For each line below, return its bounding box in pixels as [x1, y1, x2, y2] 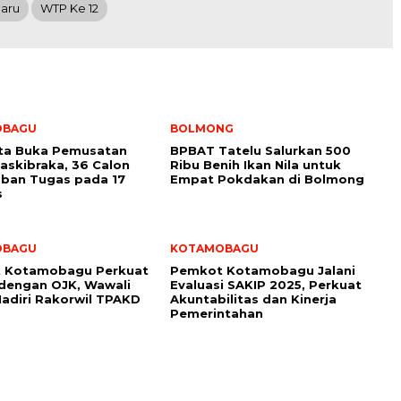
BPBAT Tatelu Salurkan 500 [170, 143, 351, 158]
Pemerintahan [170, 306, 263, 320]
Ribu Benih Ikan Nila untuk [170, 158, 341, 172]
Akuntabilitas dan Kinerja [170, 292, 337, 306]
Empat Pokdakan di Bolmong [170, 172, 364, 186]
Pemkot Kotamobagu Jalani [170, 263, 355, 277]
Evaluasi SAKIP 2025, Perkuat [170, 277, 362, 292]
